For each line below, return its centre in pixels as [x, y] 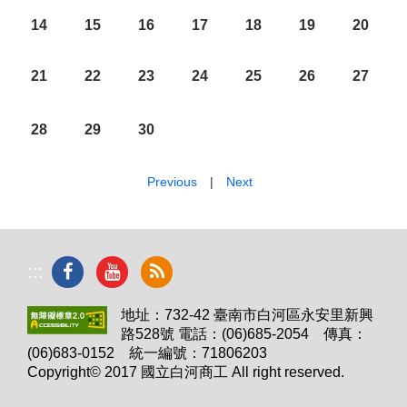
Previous [172, 182]
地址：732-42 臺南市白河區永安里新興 [247, 315]
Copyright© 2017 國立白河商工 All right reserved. [186, 372]
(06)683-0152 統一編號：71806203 [147, 353]
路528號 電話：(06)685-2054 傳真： [244, 334]
